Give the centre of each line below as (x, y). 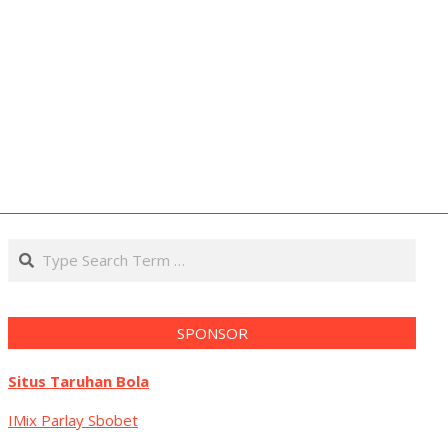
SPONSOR (212, 333)
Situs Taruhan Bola (78, 381)
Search (33, 249)
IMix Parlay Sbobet (73, 420)
